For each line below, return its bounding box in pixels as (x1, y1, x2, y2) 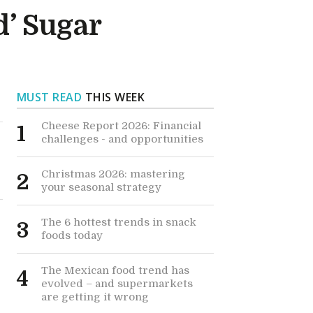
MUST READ (16, 89, 82, 105)
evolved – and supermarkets (41, 277, 193, 290)
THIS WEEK (82, 89, 145, 105)
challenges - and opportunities (41, 133, 203, 145)
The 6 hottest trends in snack (41, 216, 196, 228)
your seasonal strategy (41, 181, 161, 194)
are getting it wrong (41, 291, 149, 303)
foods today (41, 229, 103, 242)
